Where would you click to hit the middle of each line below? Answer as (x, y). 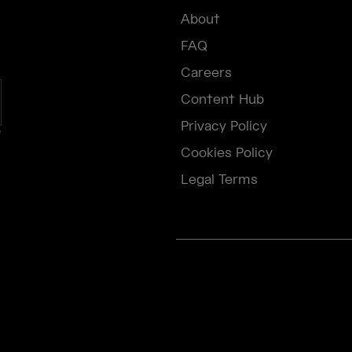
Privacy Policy (224, 127)
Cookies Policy (227, 154)
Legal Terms (219, 180)
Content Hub (222, 100)
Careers (206, 73)
